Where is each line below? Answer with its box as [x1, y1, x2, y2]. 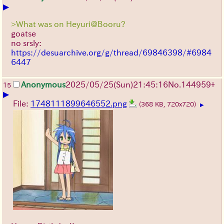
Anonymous [21, 80, 65, 89]
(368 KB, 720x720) [139, 101, 198, 108]
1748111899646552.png [30, 99, 127, 108]
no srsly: [11, 39, 41, 47]
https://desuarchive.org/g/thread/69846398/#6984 [11, 48, 211, 57]
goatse [11, 29, 36, 38]
